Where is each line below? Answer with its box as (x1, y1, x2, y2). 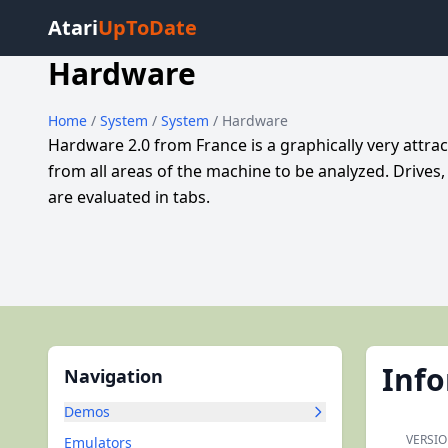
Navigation (64, 364, 163, 388)
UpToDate (98, 14, 197, 41)
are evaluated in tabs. (48, 186, 210, 208)
